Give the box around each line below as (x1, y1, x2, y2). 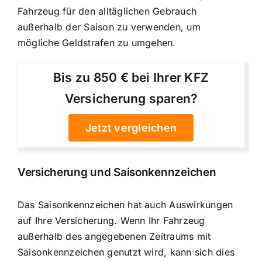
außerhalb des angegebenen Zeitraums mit (18, 230, 211, 243)
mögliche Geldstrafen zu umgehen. (18, 37, 176, 49)
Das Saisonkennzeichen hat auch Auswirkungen (18, 199, 233, 211)
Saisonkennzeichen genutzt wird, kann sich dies (18, 246, 235, 258)
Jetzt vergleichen (85, 122, 177, 135)
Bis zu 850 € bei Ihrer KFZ (53, 70, 209, 85)
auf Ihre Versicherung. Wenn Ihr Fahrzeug (18, 215, 205, 227)
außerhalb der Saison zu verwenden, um (18, 21, 201, 33)
